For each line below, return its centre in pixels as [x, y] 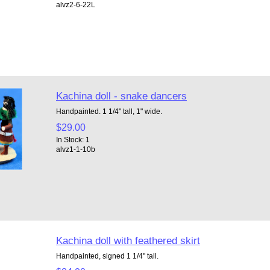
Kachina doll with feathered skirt [128, 240]
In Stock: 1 [73, 139]
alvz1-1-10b [75, 149]
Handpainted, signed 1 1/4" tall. [107, 256]
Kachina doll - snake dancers [121, 96]
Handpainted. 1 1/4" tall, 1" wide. [109, 111]
